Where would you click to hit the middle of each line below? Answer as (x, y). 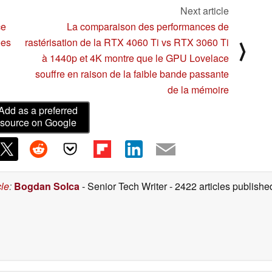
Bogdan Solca (47, 186)
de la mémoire (198, 90)
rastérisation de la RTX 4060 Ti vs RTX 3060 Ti (127, 42)
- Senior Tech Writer (124, 186)
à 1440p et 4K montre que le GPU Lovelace (135, 58)
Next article (205, 11)
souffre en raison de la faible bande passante (132, 74)
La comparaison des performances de (148, 27)
